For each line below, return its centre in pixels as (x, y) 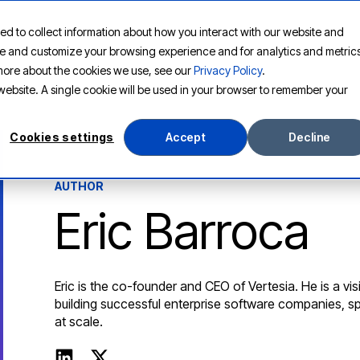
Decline (309, 137)
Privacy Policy (228, 70)
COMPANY (280, 33)
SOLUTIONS (144, 33)
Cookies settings (62, 137)
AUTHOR (79, 186)
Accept (186, 137)
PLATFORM (76, 33)
